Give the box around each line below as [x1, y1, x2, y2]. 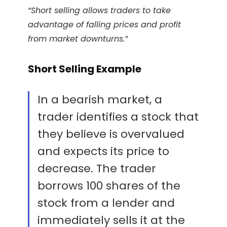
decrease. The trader [37, 161, 156, 177]
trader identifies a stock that [37, 109, 199, 125]
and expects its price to [37, 143, 169, 160]
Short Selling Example [28, 62, 141, 77]
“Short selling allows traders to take [28, 5, 171, 17]
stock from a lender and [37, 195, 175, 211]
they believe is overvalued [37, 126, 184, 142]
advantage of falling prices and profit [28, 19, 181, 31]
